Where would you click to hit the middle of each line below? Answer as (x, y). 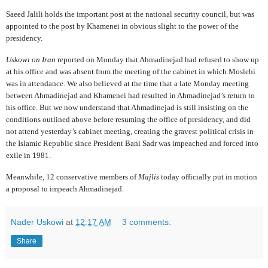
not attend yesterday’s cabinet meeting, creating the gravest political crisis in (130, 131)
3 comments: (147, 222)
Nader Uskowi (37, 222)
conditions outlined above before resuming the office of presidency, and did (128, 119)
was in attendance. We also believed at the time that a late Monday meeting (127, 83)
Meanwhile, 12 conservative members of (72, 176)
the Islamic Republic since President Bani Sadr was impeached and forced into (132, 143)
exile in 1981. (28, 155)
